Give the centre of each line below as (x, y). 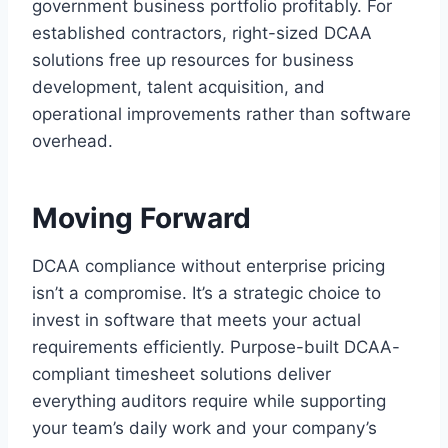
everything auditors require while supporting (209, 400)
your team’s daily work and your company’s (204, 427)
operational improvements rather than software (221, 113)
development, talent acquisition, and (178, 86)
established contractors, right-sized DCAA (202, 32)
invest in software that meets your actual (196, 319)
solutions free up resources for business (193, 59)
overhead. (72, 140)
